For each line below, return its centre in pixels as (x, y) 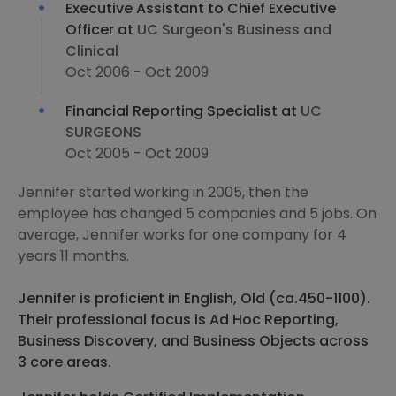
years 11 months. (73, 256)
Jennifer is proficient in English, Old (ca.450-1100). (194, 298)
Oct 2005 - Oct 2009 (137, 153)
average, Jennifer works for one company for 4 (182, 235)
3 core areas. (65, 362)
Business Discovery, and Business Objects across (193, 341)
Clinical (92, 51)
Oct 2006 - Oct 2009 (137, 72)
